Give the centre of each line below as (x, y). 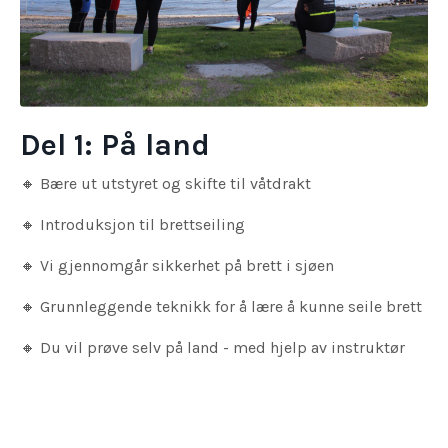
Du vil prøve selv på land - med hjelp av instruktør (222, 347)
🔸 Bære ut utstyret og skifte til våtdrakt (165, 183)
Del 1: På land (115, 144)
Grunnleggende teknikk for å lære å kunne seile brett (231, 306)
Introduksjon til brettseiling (142, 224)
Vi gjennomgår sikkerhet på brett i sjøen (187, 265)
